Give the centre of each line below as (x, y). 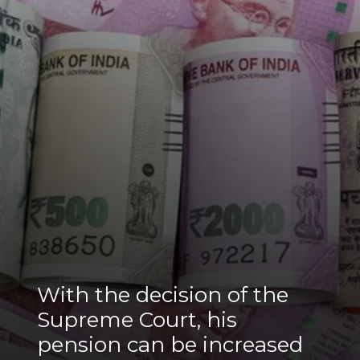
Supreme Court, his (137, 320)
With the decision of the (162, 295)
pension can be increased (170, 345)
